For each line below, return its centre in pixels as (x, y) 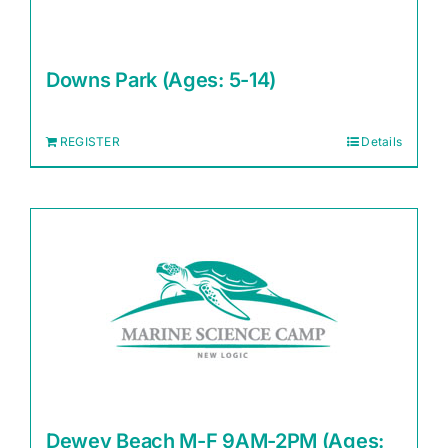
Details (381, 142)
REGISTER (90, 142)
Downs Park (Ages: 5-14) (161, 80)
